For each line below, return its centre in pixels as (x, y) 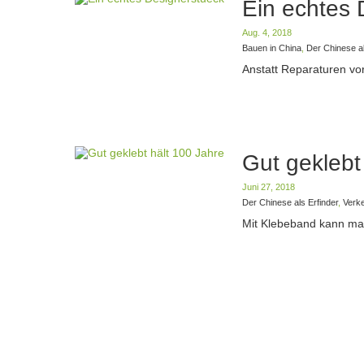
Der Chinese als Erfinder (290, 202)
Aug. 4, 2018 (267, 32)
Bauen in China (272, 48)
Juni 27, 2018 (269, 186)
